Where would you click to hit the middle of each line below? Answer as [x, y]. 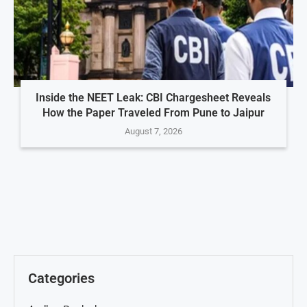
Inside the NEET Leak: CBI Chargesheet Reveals [153, 97]
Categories [61, 278]
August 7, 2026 [153, 131]
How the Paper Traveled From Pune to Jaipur [153, 112]
